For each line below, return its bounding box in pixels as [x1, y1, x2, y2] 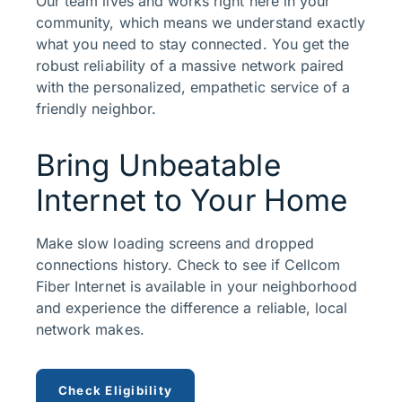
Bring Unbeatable [36, 147, 281, 184]
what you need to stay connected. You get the [36, 35, 350, 54]
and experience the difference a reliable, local [36, 299, 348, 318]
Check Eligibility [58, 383, 173, 398]
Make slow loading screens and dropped [36, 234, 314, 253]
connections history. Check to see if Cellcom [36, 256, 341, 275]
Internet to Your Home [36, 182, 348, 219]
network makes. [36, 320, 144, 339]
